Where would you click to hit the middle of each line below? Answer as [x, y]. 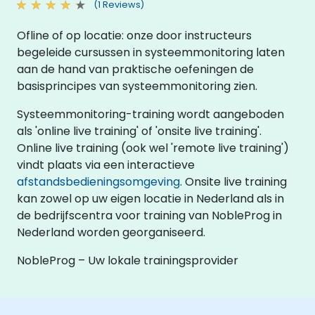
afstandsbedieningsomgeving [98, 181]
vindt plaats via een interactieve [106, 165]
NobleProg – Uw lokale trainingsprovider [128, 260]
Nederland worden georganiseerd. [111, 232]
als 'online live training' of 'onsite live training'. [139, 131]
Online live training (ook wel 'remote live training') [153, 148]
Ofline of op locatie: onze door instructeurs [134, 35]
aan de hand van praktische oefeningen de [135, 69]
